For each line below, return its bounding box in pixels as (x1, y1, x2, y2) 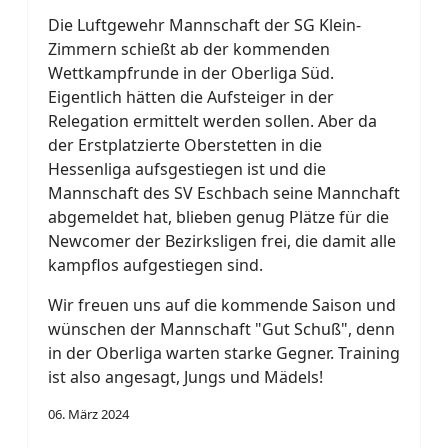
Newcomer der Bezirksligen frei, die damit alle (48, 230, 396, 252)
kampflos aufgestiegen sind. (48, 254, 267, 276)
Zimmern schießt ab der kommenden (48, 38, 330, 60)
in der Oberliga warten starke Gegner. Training (48, 342, 400, 364)
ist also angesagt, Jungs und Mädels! (48, 366, 323, 388)
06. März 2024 (48, 405, 129, 423)
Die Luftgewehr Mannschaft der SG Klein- (48, 14, 361, 36)
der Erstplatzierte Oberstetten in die (48, 134, 322, 156)
